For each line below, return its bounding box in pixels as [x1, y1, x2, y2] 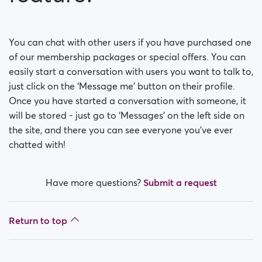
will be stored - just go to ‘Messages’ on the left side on [9, 109, 244, 121]
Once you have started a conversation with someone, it [9, 95, 246, 106]
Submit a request [143, 177, 217, 188]
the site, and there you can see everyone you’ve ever [9, 124, 233, 136]
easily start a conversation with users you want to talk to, [9, 65, 253, 77]
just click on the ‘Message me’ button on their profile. [9, 80, 235, 92]
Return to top [9, 215, 67, 226]
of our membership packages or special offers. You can [9, 51, 246, 63]
